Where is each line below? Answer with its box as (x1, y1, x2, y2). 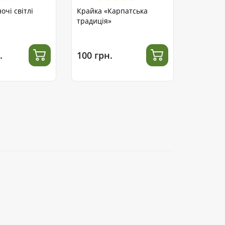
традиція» (77, 16, 111, 26)
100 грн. (77, 49, 113, 61)
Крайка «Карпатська (77, 6, 148, 16)
